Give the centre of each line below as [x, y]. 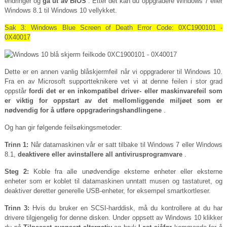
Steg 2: [17, 172]
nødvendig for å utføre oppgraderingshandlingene [83, 110]
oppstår [17, 91]
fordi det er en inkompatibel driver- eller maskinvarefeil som [126, 91]
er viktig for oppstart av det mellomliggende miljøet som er [113, 101]
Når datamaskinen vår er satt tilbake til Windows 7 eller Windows [126, 145]
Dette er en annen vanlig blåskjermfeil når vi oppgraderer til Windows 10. [113, 72]
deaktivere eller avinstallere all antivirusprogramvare [100, 155]
